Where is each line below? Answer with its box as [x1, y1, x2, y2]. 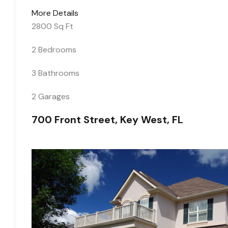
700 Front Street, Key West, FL [32, 113, 183, 126]
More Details [32, 8, 78, 18]
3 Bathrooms [32, 68, 79, 78]
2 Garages [32, 91, 70, 102]
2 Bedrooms [32, 44, 76, 55]
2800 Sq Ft [32, 21, 73, 32]
